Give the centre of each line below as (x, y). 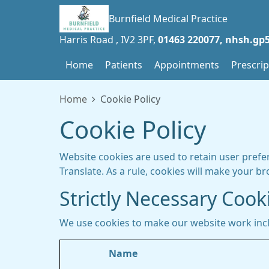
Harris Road (88, 40)
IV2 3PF (137, 40)
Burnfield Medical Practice (168, 19)
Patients (124, 65)
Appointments (187, 65)
